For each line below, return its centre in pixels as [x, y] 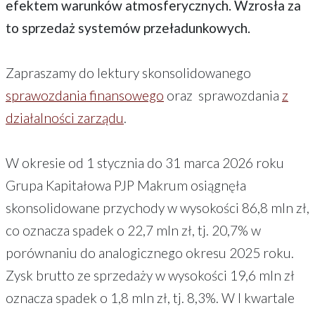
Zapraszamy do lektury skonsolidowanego [128, 72]
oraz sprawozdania [223, 95]
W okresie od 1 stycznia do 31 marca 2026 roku [145, 162]
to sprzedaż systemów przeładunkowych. [128, 27]
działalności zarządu [65, 117]
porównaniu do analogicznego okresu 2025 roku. [150, 252]
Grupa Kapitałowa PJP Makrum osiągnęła [126, 185]
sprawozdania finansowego [85, 95]
